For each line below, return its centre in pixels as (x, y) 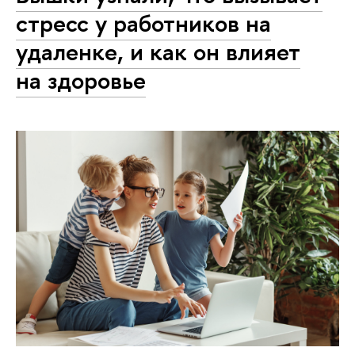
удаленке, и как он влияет (158, 51)
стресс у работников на (143, 23)
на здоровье (81, 80)
